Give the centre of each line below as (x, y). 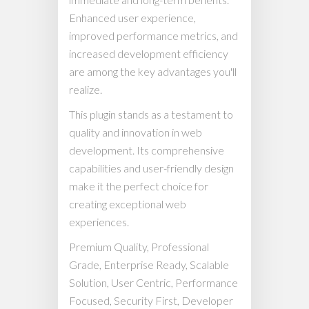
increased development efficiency (149, 53)
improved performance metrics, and (153, 36)
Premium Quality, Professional (139, 247)
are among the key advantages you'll (153, 71)
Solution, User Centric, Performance (153, 282)
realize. (86, 89)
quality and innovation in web (136, 132)
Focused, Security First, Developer (151, 300)
